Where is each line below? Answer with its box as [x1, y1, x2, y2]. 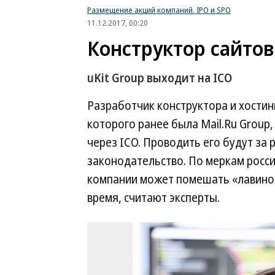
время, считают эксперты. [87, 190, 220, 206]
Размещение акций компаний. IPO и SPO [87, 4, 231, 15]
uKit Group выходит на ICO [87, 70, 232, 86]
